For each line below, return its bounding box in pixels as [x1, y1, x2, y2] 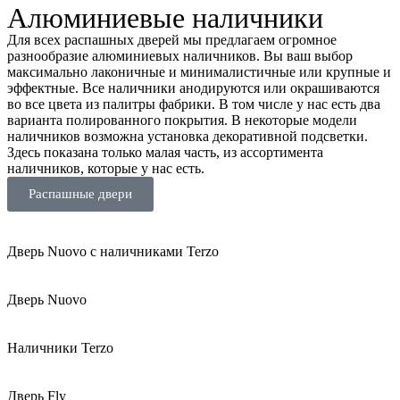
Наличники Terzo [7, 340, 113, 356]
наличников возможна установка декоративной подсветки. [7, 129, 368, 145]
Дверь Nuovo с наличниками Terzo [7, 244, 219, 260]
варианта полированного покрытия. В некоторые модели [7, 112, 357, 129]
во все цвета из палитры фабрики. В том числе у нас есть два [7, 96, 380, 112]
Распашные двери [29, 187, 132, 202]
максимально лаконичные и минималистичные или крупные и [7, 64, 391, 80]
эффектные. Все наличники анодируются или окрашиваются [7, 80, 379, 96]
